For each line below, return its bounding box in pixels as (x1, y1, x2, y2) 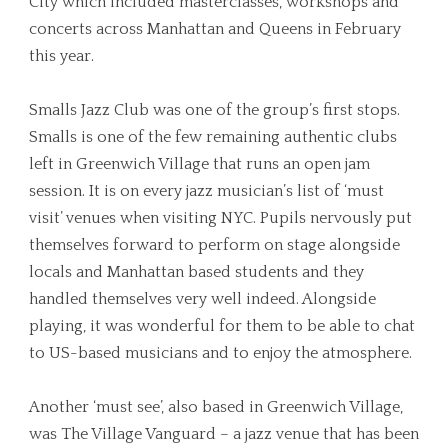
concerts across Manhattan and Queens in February (29, 19, 401, 38)
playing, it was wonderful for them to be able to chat (29, 316, 415, 335)
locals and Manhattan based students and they (29, 262, 364, 281)
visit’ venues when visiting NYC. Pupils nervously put (29, 208, 412, 227)
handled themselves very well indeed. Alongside (29, 289, 376, 308)
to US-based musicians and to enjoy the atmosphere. (29, 343, 412, 362)
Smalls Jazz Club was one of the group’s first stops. (29, 100, 400, 119)
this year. (29, 46, 94, 65)
